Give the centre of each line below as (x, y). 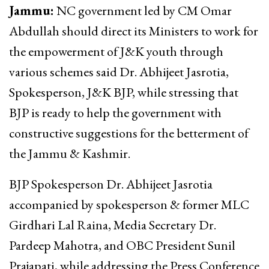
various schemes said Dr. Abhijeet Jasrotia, (119, 71)
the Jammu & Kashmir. (70, 153)
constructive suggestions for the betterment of (129, 133)
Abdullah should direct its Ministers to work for (134, 31)
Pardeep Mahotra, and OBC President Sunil (122, 245)
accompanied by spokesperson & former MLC (129, 204)
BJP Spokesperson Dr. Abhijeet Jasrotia (111, 184)
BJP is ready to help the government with (115, 112)
